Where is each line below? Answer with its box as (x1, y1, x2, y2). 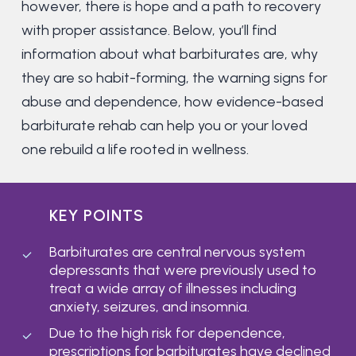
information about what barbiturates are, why (21, 44, 318, 63)
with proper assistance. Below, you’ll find (21, 21, 277, 39)
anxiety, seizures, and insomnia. (48, 297, 250, 315)
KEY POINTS (48, 205, 144, 225)
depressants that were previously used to (48, 261, 316, 279)
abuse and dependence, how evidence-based (21, 92, 323, 110)
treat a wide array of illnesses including (48, 279, 296, 297)
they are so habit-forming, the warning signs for (21, 68, 327, 87)
